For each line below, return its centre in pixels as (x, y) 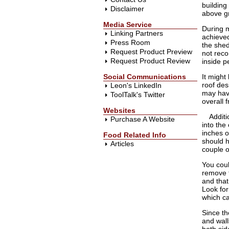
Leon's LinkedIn (136, 85)
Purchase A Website (143, 119)
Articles (122, 144)
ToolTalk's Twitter (138, 95)
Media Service (128, 25)
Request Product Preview (151, 52)
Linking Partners (137, 33)
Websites (119, 110)
